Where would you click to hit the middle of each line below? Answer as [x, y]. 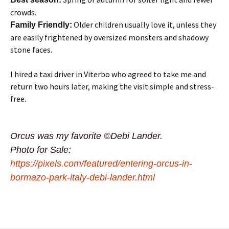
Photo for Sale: [41, 150]
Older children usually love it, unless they [144, 25]
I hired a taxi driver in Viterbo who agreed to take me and [108, 74]
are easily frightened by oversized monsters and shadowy [109, 37]
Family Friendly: [41, 25]
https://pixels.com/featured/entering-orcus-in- [101, 164]
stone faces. [31, 50]
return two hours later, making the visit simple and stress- [112, 86]
